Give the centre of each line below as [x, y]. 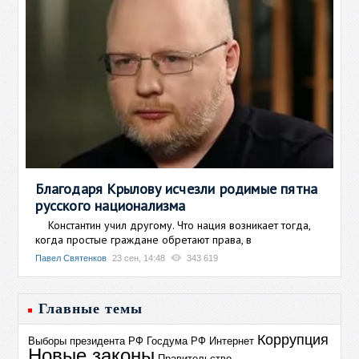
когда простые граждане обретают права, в [144, 239]
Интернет [232, 341]
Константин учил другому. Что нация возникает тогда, [173, 225]
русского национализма [111, 205]
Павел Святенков [71, 258]
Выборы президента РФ [86, 341]
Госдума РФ [177, 341]
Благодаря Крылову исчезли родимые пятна [177, 188]
